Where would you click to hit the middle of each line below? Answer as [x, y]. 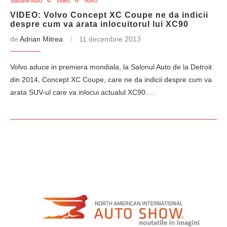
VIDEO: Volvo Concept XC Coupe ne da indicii [109, 15]
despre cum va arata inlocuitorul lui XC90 [99, 24]
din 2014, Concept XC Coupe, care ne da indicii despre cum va [111, 80]
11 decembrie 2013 [110, 39]
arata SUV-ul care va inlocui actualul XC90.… [82, 92]
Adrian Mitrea [41, 39]
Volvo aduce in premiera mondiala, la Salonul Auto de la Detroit [111, 67]
